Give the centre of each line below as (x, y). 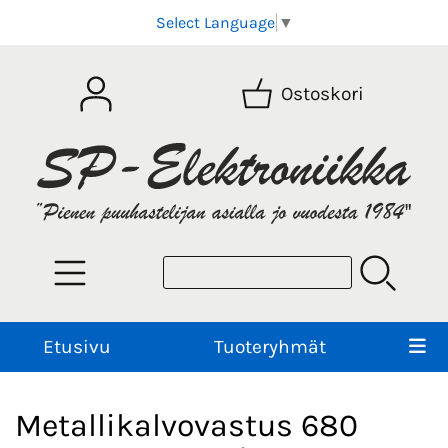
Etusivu (76, 346)
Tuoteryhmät (270, 346)
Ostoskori (323, 94)
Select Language (215, 23)
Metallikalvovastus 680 (186, 426)
